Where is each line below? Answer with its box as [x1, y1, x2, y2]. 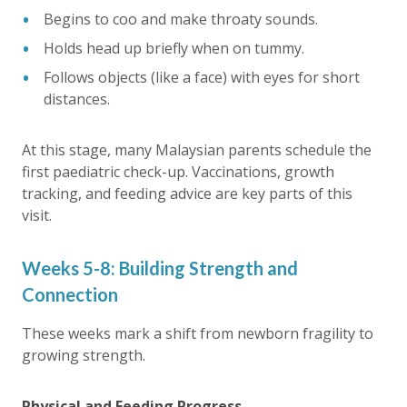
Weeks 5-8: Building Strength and [22, 257, 298, 279]
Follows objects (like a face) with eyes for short [44, 67, 360, 87]
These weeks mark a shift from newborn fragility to [22, 323, 373, 343]
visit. [22, 205, 52, 225]
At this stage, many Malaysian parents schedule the [22, 140, 372, 160]
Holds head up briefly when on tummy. [44, 38, 304, 58]
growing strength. [22, 345, 145, 365]
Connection [22, 283, 118, 305]
